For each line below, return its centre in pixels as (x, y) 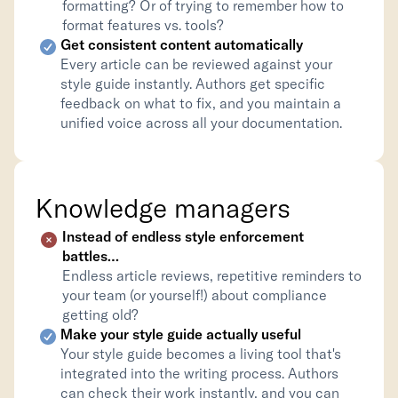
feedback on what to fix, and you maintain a (201, 103)
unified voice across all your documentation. (201, 123)
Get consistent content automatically (182, 44)
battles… (91, 256)
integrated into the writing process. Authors (199, 373)
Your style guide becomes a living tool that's (201, 354)
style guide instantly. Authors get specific (193, 84)
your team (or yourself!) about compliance (195, 295)
